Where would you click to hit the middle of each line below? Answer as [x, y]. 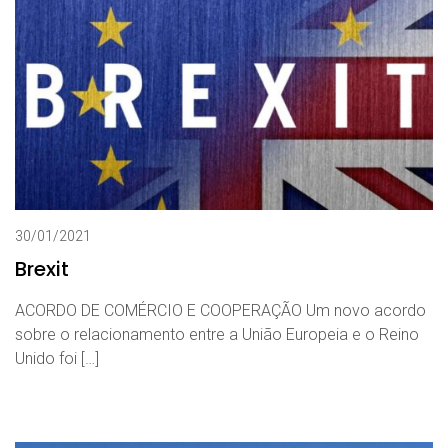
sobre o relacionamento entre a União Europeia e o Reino [217, 335]
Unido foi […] [57, 359]
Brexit [42, 269]
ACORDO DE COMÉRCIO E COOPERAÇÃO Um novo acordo [220, 311]
